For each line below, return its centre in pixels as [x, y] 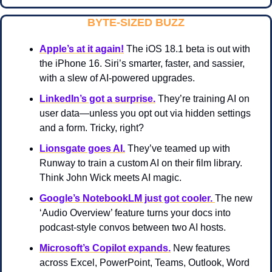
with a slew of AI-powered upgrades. [117, 78]
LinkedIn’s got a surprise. [97, 99]
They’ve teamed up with [179, 149]
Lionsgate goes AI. [82, 149]
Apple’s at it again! [82, 49]
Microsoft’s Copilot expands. [105, 248]
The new [234, 199]
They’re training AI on [202, 99]
